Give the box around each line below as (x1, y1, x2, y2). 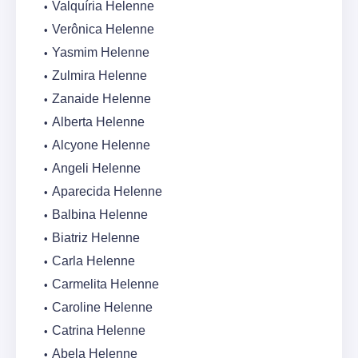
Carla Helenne (52, 254, 135, 268)
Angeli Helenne (52, 161, 141, 176)
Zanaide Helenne (52, 92, 151, 106)
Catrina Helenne (52, 324, 145, 338)
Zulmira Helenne (52, 69, 147, 83)
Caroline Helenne (52, 300, 153, 315)
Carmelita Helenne (52, 277, 159, 292)
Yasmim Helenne (52, 46, 149, 60)
